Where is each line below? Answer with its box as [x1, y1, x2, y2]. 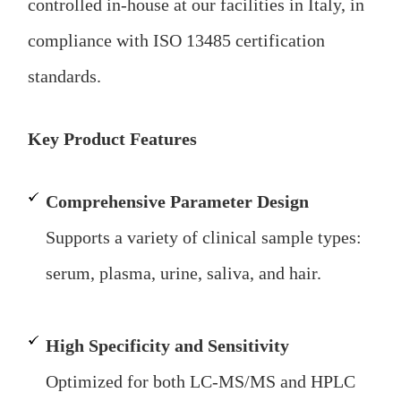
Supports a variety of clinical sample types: [46, 227, 363, 248]
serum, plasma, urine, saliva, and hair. [46, 263, 322, 284]
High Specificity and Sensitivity [46, 335, 290, 355]
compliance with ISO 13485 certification [28, 30, 326, 50]
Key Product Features [28, 128, 198, 149]
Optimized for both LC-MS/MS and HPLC [46, 371, 356, 391]
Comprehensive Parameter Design [46, 192, 310, 212]
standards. [28, 65, 102, 86]
